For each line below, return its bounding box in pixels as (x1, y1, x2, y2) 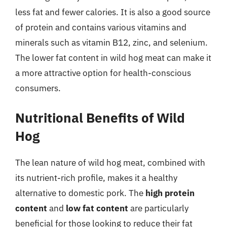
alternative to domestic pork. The (15, 187, 145, 199)
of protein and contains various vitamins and (15, 21, 186, 33)
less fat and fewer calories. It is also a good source (15, 6, 210, 18)
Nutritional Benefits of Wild (15, 109, 185, 126)
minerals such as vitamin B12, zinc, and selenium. (15, 36, 208, 48)
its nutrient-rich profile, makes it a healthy (15, 172, 177, 183)
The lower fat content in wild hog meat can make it (15, 52, 211, 63)
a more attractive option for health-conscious (15, 67, 191, 79)
